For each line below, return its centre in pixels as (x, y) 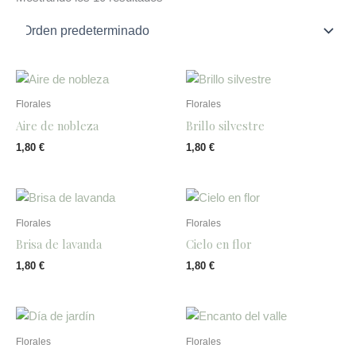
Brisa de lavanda (59, 244)
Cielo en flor (219, 244)
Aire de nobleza (57, 125)
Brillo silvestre (225, 125)
